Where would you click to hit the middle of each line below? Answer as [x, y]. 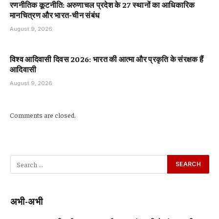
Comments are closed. [43, 115]
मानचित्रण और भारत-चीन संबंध [55, 14]
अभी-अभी [26, 201]
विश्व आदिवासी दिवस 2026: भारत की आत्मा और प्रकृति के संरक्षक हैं [107, 58]
